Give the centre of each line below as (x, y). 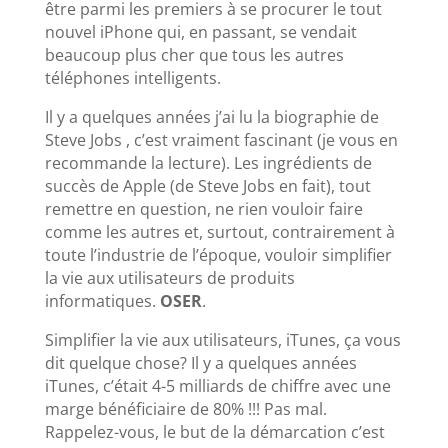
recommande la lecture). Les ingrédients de (208, 162)
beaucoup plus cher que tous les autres (194, 54)
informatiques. (102, 300)
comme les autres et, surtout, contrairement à (219, 231)
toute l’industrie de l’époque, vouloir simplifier (218, 254)
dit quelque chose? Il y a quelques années (200, 362)
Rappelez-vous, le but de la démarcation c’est (214, 431)
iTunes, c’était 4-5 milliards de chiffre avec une (217, 385)
